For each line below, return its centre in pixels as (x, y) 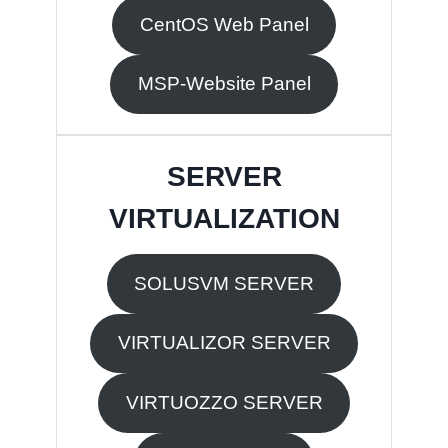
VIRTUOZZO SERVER (224, 402)
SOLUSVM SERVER (224, 283)
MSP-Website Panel (224, 84)
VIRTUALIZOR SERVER (224, 343)
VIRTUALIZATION (224, 219)
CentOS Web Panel (224, 24)
